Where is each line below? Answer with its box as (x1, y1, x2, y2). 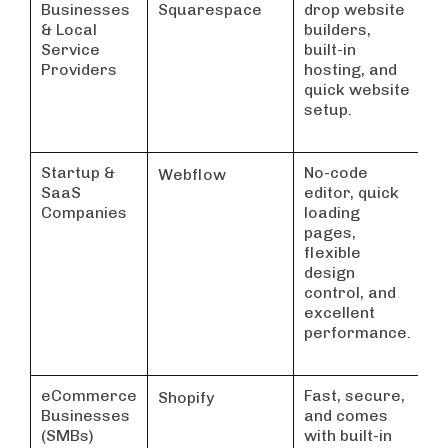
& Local (41, 20, 97, 40)
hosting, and (304, 60, 397, 80)
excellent (304, 303, 375, 323)
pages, (304, 223, 356, 243)
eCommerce (41, 386, 137, 406)
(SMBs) (41, 426, 94, 446)
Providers (41, 60, 117, 80)
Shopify (158, 388, 214, 408)
